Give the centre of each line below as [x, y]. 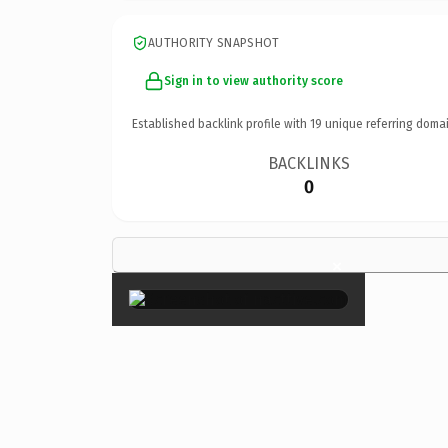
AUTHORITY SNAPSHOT [214, 42]
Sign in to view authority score [253, 80]
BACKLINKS [309, 163]
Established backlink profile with [221, 123]
